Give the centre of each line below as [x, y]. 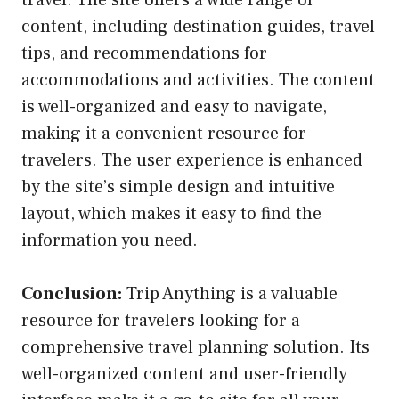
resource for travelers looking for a [161, 320]
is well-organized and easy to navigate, [174, 106]
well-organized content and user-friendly [184, 374]
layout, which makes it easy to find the [171, 213]
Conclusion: [72, 293]
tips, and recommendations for [144, 53]
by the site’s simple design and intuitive [178, 187]
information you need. [110, 240]
